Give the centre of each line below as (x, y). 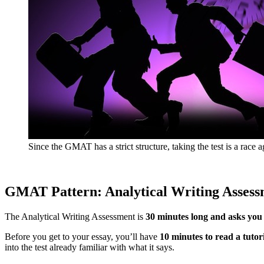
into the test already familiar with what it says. (90, 247)
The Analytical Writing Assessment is (75, 217)
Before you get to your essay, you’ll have (81, 237)
